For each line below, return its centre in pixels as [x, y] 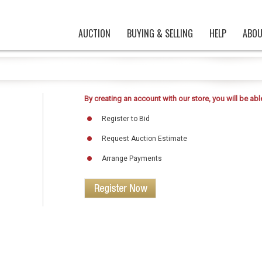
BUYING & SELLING [160, 33]
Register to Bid [126, 119]
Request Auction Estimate [144, 139]
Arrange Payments [132, 158]
